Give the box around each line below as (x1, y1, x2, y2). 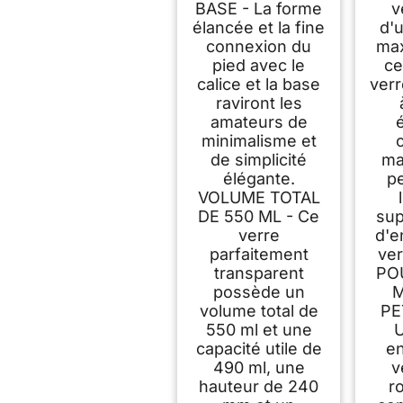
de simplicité (210, 149, 308, 169)
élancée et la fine (193, 17, 326, 37)
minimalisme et (201, 130, 317, 150)
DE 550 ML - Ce (198, 206, 320, 226)
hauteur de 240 (199, 376, 319, 396)
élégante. (222, 168, 295, 188)
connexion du (206, 36, 312, 56)
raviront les (215, 93, 302, 112)
